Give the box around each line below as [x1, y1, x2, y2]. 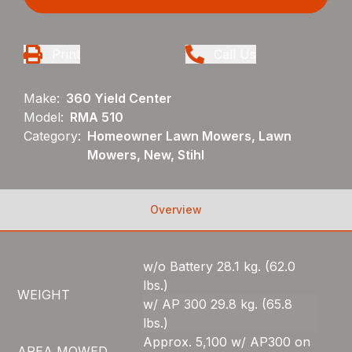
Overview [150, 203, 202, 217]
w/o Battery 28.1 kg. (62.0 [143, 258, 296, 275]
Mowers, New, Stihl [87, 147, 205, 163]
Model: [24, 109, 64, 126]
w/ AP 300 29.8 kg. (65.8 [143, 296, 293, 313]
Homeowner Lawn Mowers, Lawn [87, 128, 292, 145]
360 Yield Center [66, 90, 173, 107]
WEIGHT [17, 287, 71, 303]
